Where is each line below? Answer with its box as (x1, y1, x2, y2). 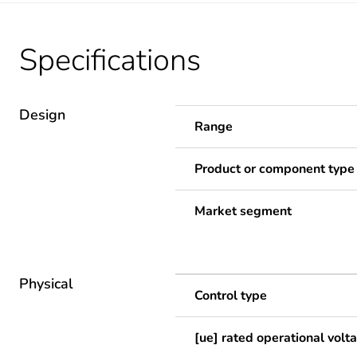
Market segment (194, 202, 292, 221)
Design (19, 105, 65, 125)
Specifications (19, 40, 201, 81)
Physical (19, 274, 73, 294)
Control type (194, 287, 267, 305)
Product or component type (194, 160, 355, 178)
